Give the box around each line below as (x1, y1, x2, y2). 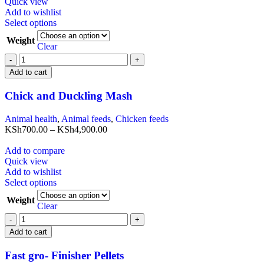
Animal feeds (61, 113, 111, 124)
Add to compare (5, 145, 65, 156)
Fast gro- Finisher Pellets (5, 249, 124, 262)
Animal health (5, 113, 57, 124)
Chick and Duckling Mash (5, 90, 133, 103)
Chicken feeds (115, 113, 169, 124)
